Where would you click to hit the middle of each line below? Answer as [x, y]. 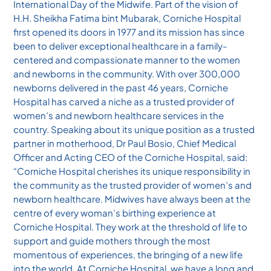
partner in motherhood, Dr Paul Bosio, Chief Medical [125, 143]
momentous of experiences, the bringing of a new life [128, 255]
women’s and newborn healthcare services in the [119, 116]
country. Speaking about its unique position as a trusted [134, 129]
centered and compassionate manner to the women [127, 60]
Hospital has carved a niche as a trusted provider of [124, 102]
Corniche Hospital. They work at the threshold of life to [131, 227]
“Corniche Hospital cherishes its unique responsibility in [132, 171]
